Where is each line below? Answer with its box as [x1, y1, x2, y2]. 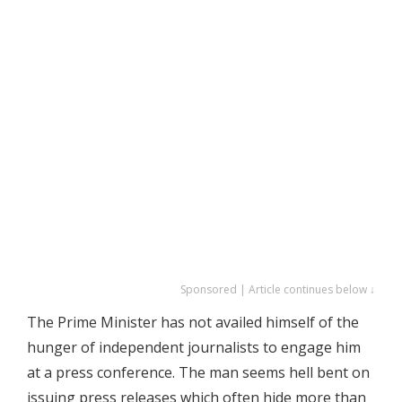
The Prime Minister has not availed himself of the [27, 312, 359, 332]
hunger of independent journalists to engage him [27, 337, 361, 357]
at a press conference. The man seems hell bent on [27, 363, 370, 382]
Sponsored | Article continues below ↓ [180, 282, 375, 297]
